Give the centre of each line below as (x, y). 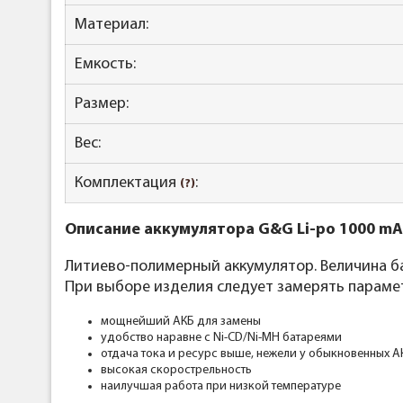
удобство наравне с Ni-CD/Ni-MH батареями (221, 338)
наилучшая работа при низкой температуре (221, 387)
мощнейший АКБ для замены (181, 322)
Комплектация (127, 184)
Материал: (112, 25)
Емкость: (105, 65)
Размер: (102, 104)
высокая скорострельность (176, 371)
